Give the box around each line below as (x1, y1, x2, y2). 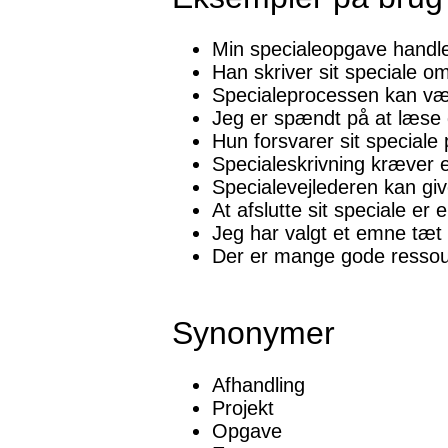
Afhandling (212, 374, 305, 397)
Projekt (212, 397, 274, 420)
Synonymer (172, 315, 335, 352)
